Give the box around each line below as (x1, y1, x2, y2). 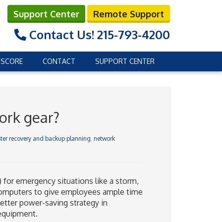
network (93, 135, 115, 142)
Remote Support (93, 8, 164, 19)
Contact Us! (26, 27, 97, 42)
